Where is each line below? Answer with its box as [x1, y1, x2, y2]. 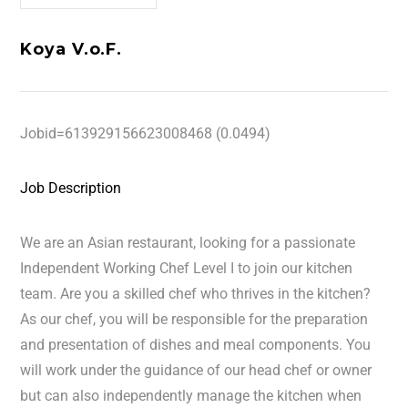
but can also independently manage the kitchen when [20, 387, 362, 404]
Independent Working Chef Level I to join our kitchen [20, 260, 353, 277]
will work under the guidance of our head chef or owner [20, 362, 372, 379]
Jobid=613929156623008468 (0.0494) [20, 125, 271, 142]
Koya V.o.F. [20, 39, 123, 58]
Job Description [20, 179, 122, 197]
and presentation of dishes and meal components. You [20, 336, 372, 353]
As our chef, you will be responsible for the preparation [20, 311, 369, 328]
